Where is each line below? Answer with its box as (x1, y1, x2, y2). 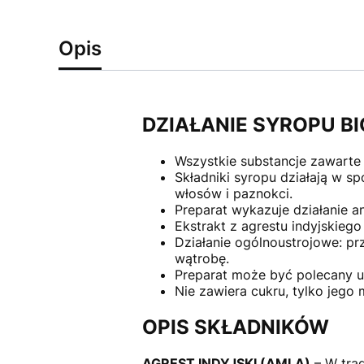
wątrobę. (174, 250, 229, 267)
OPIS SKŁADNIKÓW (141, 314, 329, 339)
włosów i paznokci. (174, 185, 292, 202)
